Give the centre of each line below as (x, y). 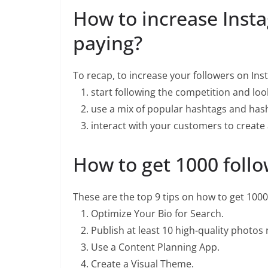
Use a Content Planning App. (155, 247)
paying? (108, 43)
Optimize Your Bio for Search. (157, 214)
